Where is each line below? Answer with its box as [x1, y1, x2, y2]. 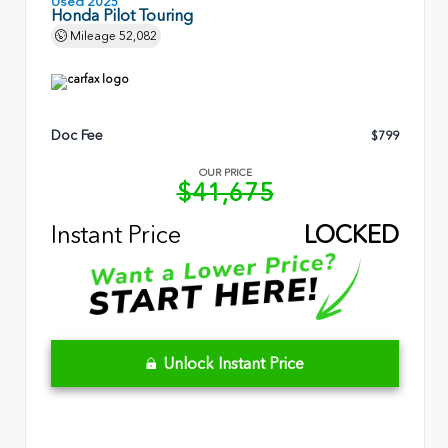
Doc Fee [51, 127, 103, 145]
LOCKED [304, 219, 399, 249]
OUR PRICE [198, 167, 252, 180]
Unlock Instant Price [163, 354, 304, 374]
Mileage [67, 28, 119, 43]
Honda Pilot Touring [51, 5, 193, 25]
